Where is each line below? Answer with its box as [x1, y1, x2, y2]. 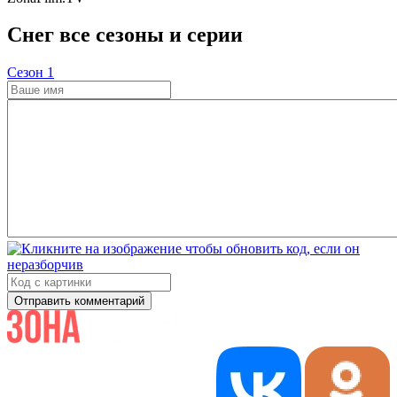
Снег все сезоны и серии [7, 23, 243, 47]
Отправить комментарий [14, 294, 144, 308]
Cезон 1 [7, 65, 54, 81]
